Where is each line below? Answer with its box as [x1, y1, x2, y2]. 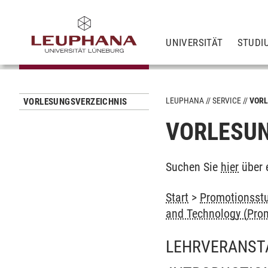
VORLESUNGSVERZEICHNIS [23, 96, 127, 107]
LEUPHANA [166, 96, 205, 105]
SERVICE [212, 96, 242, 105]
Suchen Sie [166, 160, 221, 174]
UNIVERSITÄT [166, 36, 223, 48]
